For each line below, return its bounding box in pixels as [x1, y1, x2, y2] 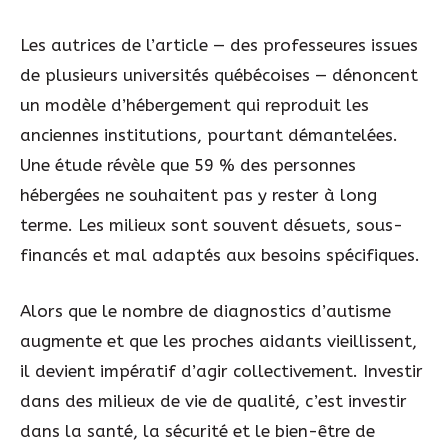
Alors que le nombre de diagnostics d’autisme [20, 300, 391, 321]
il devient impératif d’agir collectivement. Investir [20, 360, 423, 381]
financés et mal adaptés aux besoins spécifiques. [20, 245, 420, 266]
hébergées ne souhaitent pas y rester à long [20, 185, 377, 206]
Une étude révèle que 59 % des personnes [20, 155, 356, 176]
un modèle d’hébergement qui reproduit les [20, 95, 369, 116]
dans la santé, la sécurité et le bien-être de [20, 420, 375, 441]
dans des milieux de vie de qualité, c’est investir [20, 390, 407, 411]
